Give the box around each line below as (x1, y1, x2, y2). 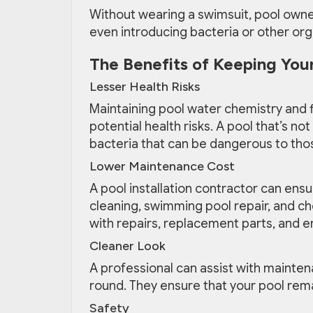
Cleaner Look (89, 238, 166, 254)
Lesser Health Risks (89, 79, 200, 95)
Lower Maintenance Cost (89, 159, 235, 175)
